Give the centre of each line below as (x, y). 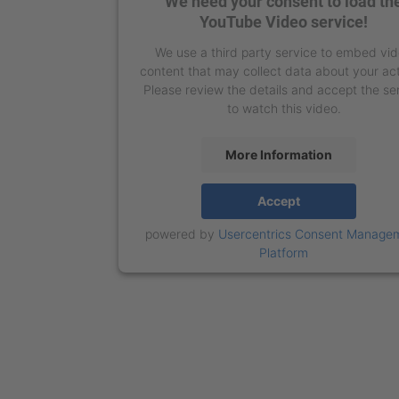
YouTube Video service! (284, 21)
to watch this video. (284, 108)
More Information (278, 155)
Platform (284, 252)
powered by (182, 233)
